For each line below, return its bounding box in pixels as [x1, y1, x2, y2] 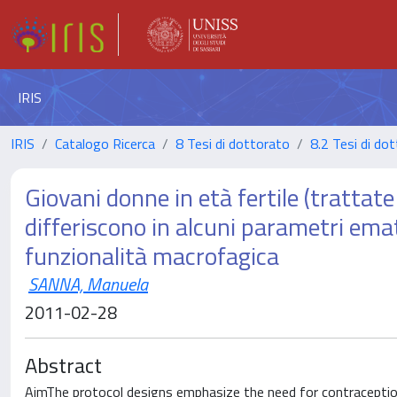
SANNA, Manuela [28, 270, 148, 298]
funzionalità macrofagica [25, 237, 279, 275]
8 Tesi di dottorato [175, 133, 290, 154]
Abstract [25, 349, 102, 381]
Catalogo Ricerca [55, 133, 155, 154]
